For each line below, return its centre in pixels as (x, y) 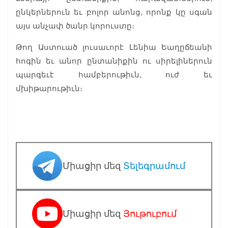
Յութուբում (150, 214)
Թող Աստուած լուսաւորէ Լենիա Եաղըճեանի (114, 47)
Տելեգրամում (154, 166)
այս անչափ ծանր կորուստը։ (75, 26)
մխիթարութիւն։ (49, 89)
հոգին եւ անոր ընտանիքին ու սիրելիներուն (114, 61)
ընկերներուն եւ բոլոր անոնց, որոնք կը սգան (114, 12)
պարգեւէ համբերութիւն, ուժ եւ (114, 75)
